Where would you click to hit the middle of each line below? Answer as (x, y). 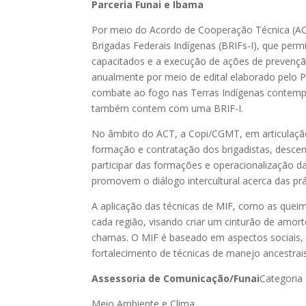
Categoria (281, 278)
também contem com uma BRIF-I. (168, 108)
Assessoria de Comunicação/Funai (176, 278)
